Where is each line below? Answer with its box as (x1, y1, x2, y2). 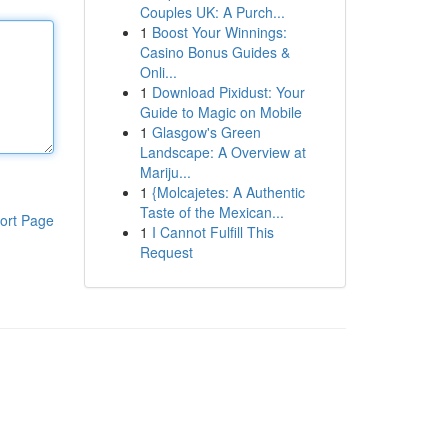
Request (139, 242, 193, 262)
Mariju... (139, 162, 191, 182)
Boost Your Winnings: (151, 22, 287, 42)
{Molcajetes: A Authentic (151, 182, 305, 202)
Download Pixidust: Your (151, 82, 305, 102)
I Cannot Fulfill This (151, 222, 274, 242)
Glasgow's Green (151, 122, 261, 142)
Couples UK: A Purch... (139, 2, 285, 22)
